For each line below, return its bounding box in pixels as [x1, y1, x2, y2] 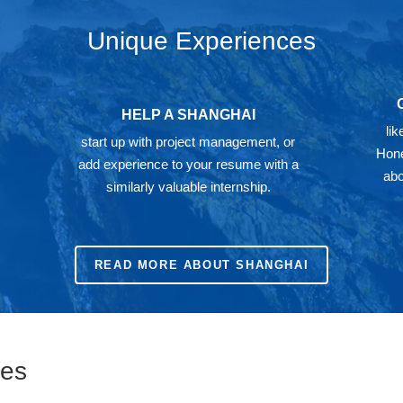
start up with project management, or [81, 134, 295, 150]
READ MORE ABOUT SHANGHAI [94, 257, 309, 272]
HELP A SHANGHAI [121, 107, 255, 123]
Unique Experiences [87, 26, 316, 55]
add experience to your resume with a [77, 157, 299, 173]
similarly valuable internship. [105, 179, 271, 195]
